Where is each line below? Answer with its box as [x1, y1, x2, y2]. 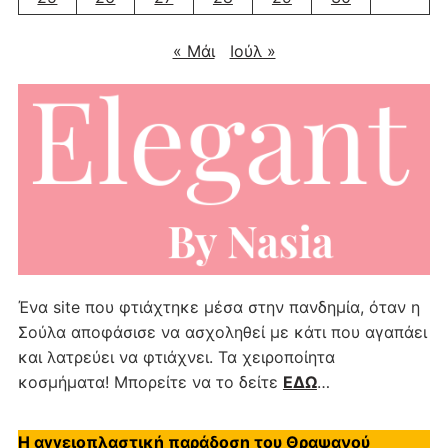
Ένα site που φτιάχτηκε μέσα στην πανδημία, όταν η [17, 296, 420, 317]
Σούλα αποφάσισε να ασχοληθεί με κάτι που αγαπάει [17, 321, 427, 342]
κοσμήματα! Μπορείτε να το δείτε [17, 371, 283, 392]
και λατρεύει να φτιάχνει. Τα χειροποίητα [17, 346, 335, 367]
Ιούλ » [229, 40, 276, 61]
